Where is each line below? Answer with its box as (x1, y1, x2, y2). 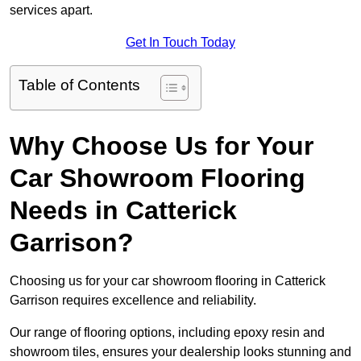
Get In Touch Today (126, 35, 235, 50)
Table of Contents (19, 77, 140, 94)
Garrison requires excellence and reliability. (10, 293, 256, 308)
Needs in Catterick (10, 196, 237, 226)
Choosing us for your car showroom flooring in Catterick (10, 274, 326, 288)
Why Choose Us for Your (10, 131, 313, 161)
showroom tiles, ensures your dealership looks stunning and (10, 345, 351, 359)
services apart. (10, 3, 93, 18)
